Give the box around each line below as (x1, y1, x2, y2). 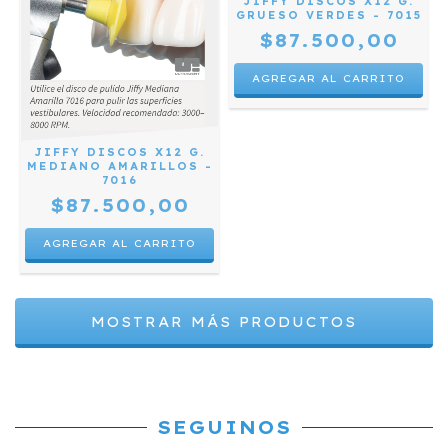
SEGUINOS (156, 416, 292, 440)
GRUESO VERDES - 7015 (235, 9, 422, 23)
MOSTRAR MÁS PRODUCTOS (91, 313, 357, 332)
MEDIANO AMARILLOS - (26, 160, 213, 174)
